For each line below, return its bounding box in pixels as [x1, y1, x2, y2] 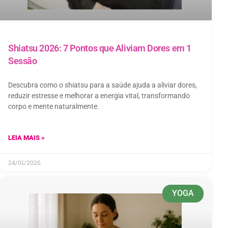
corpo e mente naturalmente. [8, 102, 99, 110]
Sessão [8, 55, 37, 66]
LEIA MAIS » [8, 133, 45, 141]
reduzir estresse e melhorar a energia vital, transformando [8, 91, 190, 100]
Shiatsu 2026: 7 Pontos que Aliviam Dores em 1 [8, 42, 191, 53]
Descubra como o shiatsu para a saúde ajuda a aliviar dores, [8, 80, 197, 89]
